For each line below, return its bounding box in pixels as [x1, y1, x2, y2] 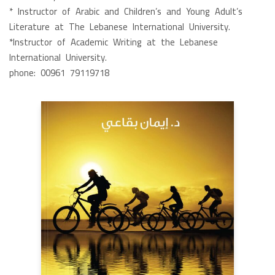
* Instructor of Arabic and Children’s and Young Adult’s [9, 2, 242, 20]
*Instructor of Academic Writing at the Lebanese [9, 33, 218, 51]
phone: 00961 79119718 [9, 63, 109, 82]
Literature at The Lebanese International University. [9, 17, 230, 36]
